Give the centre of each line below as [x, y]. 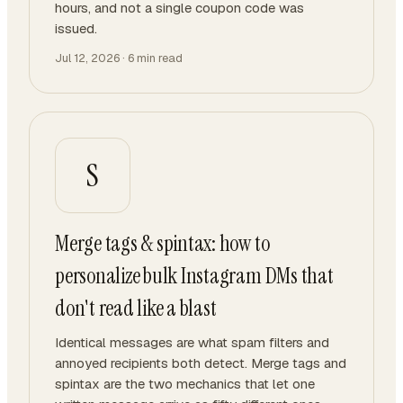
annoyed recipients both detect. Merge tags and [201, 363]
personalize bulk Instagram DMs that [194, 276]
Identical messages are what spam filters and [192, 342]
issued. [76, 28]
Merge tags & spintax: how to [162, 243]
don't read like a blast [136, 308]
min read [158, 58]
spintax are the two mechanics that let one [185, 384]
